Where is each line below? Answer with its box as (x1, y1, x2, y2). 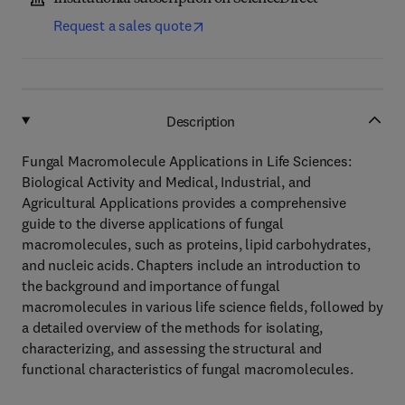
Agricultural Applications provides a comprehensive (22, 193, 346, 212)
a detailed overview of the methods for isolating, (22, 318, 324, 336)
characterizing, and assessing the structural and (22, 339, 323, 357)
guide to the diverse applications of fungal (22, 214, 284, 232)
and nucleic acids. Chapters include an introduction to (22, 256, 361, 274)
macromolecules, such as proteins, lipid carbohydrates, (22, 235, 371, 253)
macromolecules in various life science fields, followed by (22, 297, 383, 316)
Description (166, 111, 235, 130)
